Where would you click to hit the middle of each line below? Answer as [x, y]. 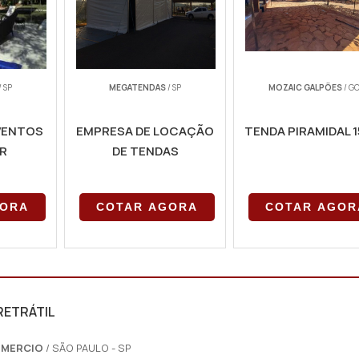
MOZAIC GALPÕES [305, 87]
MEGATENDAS [138, 87]
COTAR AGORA [147, 207]
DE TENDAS [145, 151]
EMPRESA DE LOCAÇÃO [145, 131]
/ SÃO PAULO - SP [89, 348]
